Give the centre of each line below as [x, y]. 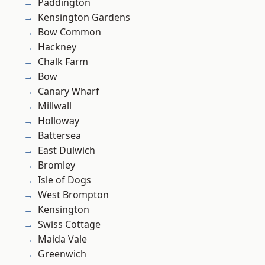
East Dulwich [67, 151]
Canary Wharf [69, 91]
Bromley [56, 165]
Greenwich [62, 254]
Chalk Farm [63, 62]
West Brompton [73, 195]
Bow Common [70, 32]
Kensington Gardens [84, 17]
